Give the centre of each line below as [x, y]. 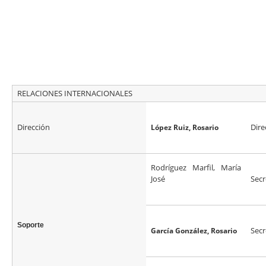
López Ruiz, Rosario [185, 128]
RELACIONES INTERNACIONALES [75, 94]
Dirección [34, 127]
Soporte [31, 225]
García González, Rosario [194, 231]
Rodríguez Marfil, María [196, 168]
